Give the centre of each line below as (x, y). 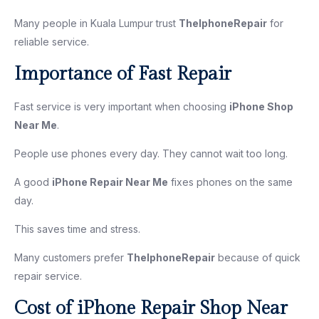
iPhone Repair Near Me (110, 182)
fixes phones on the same (230, 182)
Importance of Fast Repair (123, 74)
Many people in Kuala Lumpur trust (96, 23)
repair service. (48, 276)
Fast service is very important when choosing (122, 106)
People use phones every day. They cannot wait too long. (151, 153)
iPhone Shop (261, 106)
